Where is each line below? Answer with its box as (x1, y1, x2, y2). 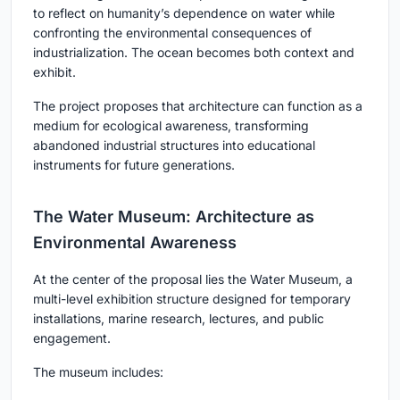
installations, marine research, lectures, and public (33, 311, 324, 327)
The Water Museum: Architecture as (33, 207, 314, 227)
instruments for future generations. (33, 157, 235, 173)
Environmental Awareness (33, 233, 237, 253)
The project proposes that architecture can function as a (33, 98, 362, 114)
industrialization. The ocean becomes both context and (33, 45, 354, 61)
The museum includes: (33, 364, 163, 380)
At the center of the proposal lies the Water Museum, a (33, 271, 353, 287)
